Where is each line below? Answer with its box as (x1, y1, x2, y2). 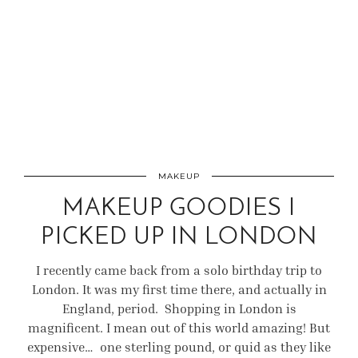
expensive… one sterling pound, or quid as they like (27, 339, 331, 355)
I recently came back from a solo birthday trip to (36, 262, 322, 278)
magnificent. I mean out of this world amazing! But (28, 320, 330, 336)
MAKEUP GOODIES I (62, 197, 296, 221)
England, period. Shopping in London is (62, 300, 296, 316)
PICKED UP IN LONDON (41, 225, 317, 250)
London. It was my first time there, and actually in (31, 281, 327, 297)
